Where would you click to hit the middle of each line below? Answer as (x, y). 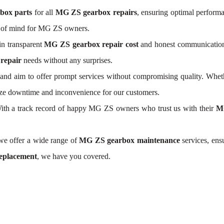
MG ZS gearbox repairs (96, 12)
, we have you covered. (74, 156)
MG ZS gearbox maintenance (129, 140)
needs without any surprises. (67, 60)
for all (45, 12)
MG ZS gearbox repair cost (91, 44)
